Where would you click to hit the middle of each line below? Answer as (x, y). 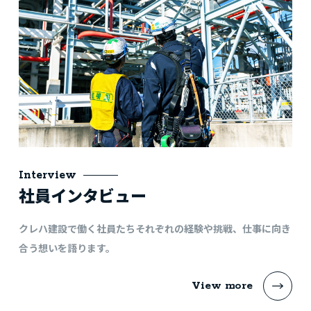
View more (222, 286)
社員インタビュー (82, 195)
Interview (47, 176)
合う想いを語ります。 (67, 248)
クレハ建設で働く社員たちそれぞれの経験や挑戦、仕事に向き (154, 229)
